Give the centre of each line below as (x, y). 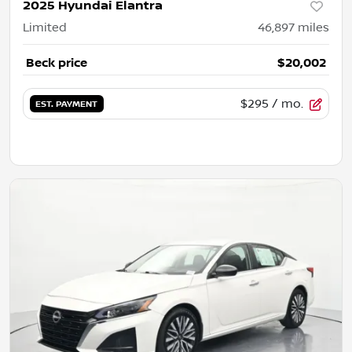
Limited (45, 27)
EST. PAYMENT (67, 104)
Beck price (57, 63)
